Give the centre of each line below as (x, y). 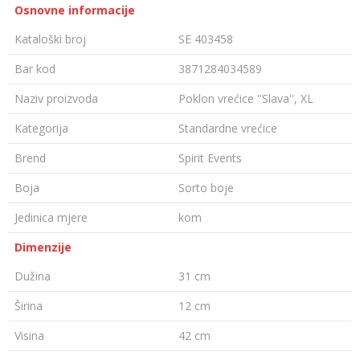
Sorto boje (206, 188)
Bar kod (35, 69)
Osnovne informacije (75, 10)
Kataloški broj (50, 39)
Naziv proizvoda (56, 98)
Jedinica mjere (51, 217)
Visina (29, 335)
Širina (29, 306)
